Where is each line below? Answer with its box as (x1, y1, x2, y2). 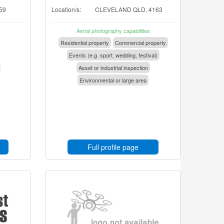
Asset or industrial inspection (78, 63, 148, 71)
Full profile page (87, 142, 138, 152)
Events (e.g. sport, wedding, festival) (68, 51, 157, 59)
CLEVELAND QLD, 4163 (95, 5, 162, 13)
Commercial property (114, 38, 166, 46)
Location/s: (51, 5, 81, 13)
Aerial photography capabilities (76, 26, 150, 34)
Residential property (60, 38, 109, 46)
